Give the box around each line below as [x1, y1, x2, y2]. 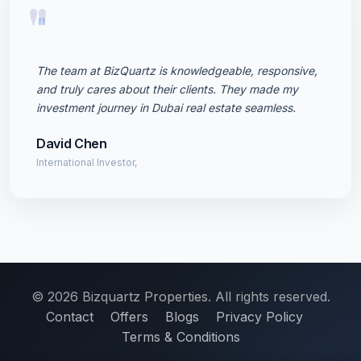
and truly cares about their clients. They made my [36, 82, 298, 96]
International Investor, [36, 156, 137, 168]
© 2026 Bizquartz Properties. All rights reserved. [31, 288, 330, 305]
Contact [45, 309, 93, 325]
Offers [110, 309, 148, 325]
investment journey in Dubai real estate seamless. [36, 101, 296, 114]
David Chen [36, 135, 107, 151]
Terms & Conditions [121, 329, 240, 345]
